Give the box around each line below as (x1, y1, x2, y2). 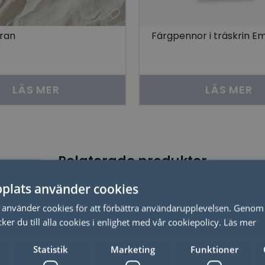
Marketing (110, 243, 155, 255)
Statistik (33, 243, 69, 255)
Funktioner (190, 243, 238, 255)
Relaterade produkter (58, 151, 207, 170)
